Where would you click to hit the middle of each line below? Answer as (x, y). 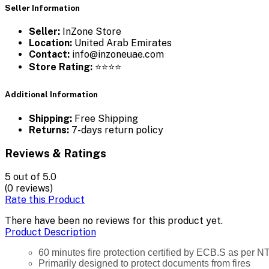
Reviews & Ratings (56, 153)
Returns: (49, 130)
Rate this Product (45, 199)
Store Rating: (61, 67)
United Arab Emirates (122, 43)
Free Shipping (105, 118)
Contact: (49, 55)
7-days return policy (116, 130)
